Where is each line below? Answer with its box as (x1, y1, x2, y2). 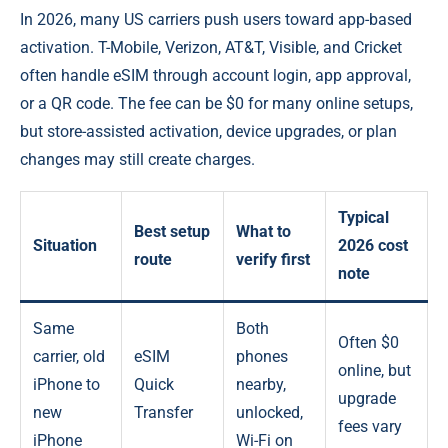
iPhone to (33, 374, 100, 394)
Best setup (134, 221, 210, 241)
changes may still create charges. (20, 149, 255, 169)
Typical (338, 207, 389, 227)
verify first (236, 249, 310, 269)
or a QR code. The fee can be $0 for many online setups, (20, 93, 413, 113)
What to (236, 221, 291, 241)
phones (236, 346, 288, 366)
